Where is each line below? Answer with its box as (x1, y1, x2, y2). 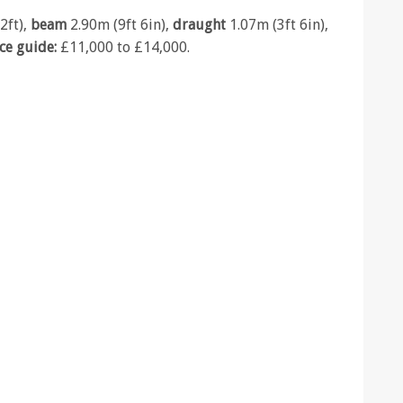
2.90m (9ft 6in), (70, 15, 173, 33)
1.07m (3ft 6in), (229, 15, 328, 33)
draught (173, 15, 229, 33)
